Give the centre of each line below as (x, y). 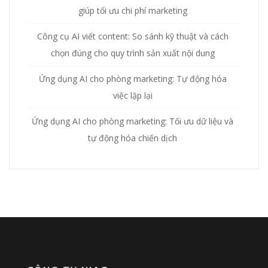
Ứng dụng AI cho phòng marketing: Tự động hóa (133, 79)
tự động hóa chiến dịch (133, 138)
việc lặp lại (133, 95)
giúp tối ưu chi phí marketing (133, 10)
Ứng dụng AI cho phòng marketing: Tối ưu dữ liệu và (133, 121)
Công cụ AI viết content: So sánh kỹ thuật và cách (133, 36)
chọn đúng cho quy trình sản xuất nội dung (133, 53)
